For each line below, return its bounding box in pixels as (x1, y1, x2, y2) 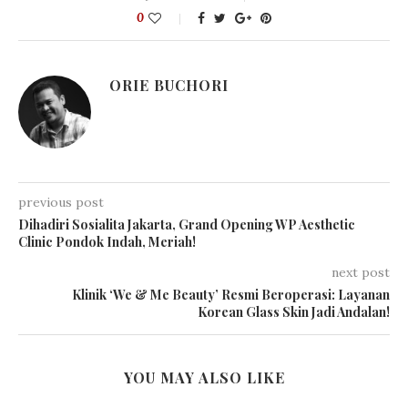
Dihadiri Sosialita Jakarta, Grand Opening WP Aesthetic (18, 215, 355, 233)
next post (331, 263, 390, 280)
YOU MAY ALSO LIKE (123, 367, 285, 387)
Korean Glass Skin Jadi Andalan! (198, 302, 390, 321)
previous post (18, 193, 104, 210)
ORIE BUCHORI (109, 75, 229, 95)
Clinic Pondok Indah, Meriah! (18, 232, 196, 250)
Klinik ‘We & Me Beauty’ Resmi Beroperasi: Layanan (72, 285, 390, 303)
